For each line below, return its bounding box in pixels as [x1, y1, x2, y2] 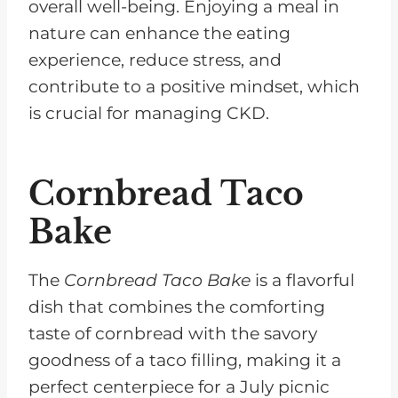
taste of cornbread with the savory [28, 323, 317, 345]
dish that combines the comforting [28, 297, 325, 318]
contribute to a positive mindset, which [28, 76, 360, 98]
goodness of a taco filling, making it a [28, 350, 341, 371]
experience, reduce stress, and [28, 50, 282, 71]
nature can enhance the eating [28, 23, 291, 44]
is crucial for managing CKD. [28, 103, 269, 124]
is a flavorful [255, 270, 354, 291]
